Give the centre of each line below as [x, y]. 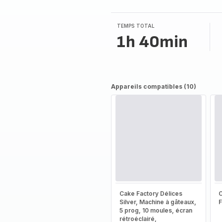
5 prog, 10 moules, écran [156, 210]
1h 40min [152, 42]
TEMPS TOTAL [136, 26]
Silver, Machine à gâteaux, [158, 202]
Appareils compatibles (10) [153, 86]
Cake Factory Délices [151, 194]
